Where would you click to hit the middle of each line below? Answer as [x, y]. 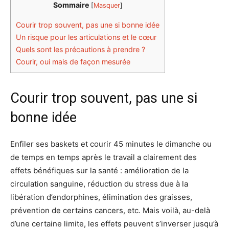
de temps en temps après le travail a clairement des [104, 157]
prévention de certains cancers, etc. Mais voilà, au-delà [110, 211]
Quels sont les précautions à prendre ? [81, 49]
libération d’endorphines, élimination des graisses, [101, 197]
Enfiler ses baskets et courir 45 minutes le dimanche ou [111, 144]
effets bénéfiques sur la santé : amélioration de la [99, 171]
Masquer [107, 6]
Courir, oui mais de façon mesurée [73, 61]
